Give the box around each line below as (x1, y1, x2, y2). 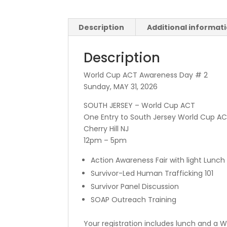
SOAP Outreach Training (91, 194, 177, 205)
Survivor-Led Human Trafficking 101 (91, 168, 214, 178)
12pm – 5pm (84, 135, 127, 145)
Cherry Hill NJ (84, 123, 129, 134)
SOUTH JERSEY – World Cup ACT (84, 100, 196, 110)
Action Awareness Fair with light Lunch (91, 155, 225, 165)
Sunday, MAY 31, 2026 (84, 81, 158, 92)
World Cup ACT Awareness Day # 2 (84, 69, 208, 80)
